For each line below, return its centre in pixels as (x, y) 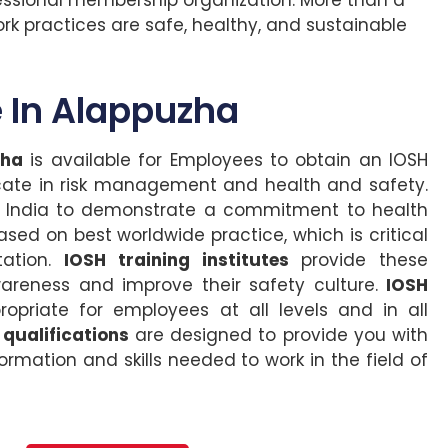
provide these (358, 260)
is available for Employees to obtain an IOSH (226, 160)
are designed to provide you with (278, 335)
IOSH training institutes (176, 260)
